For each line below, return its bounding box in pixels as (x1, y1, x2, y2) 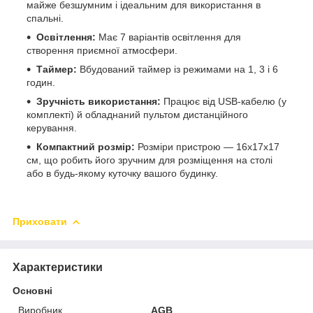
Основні (13, 284, 52, 296)
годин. (27, 76, 55, 88)
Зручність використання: (36, 95, 161, 107)
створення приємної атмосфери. (27, 44, 177, 56)
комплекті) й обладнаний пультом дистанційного (27, 108, 248, 120)
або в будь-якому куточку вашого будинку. (27, 167, 218, 179)
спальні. (27, 12, 64, 24)
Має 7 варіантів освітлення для (96, 31, 241, 43)
